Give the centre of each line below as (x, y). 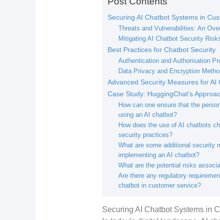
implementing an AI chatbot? (159, 155)
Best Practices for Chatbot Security (161, 50)
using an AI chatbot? (148, 115)
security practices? (146, 135)
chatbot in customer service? (160, 186)
